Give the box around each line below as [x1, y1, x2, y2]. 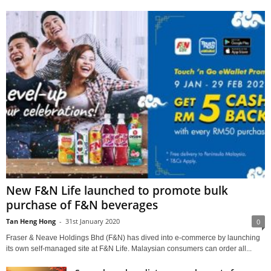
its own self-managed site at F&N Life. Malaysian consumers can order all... [6, 244, 252, 253]
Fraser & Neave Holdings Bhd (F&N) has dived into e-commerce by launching [6, 233, 260, 243]
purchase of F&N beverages [6, 197, 158, 214]
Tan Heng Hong [6, 217, 56, 226]
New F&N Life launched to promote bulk [6, 183, 228, 199]
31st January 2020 [65, 217, 120, 226]
